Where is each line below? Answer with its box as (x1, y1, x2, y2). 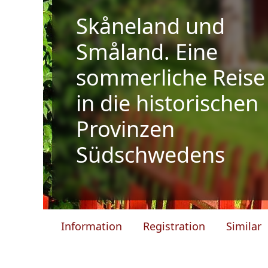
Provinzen (76, 114, 175, 144)
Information (61, 219, 122, 233)
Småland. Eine (76, 37, 218, 66)
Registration (143, 219, 205, 233)
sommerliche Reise (76, 63, 265, 92)
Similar (226, 219, 261, 233)
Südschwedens (76, 140, 225, 169)
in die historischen (76, 89, 258, 118)
